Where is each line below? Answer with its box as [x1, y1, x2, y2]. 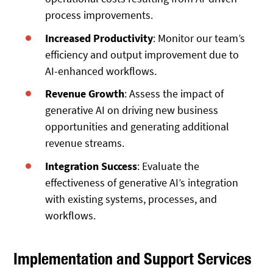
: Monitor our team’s [153, 30, 246, 45]
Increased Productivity [45, 30, 154, 45]
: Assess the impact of [124, 87, 224, 101]
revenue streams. [45, 136, 125, 151]
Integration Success [45, 159, 138, 174]
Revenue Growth [45, 87, 125, 101]
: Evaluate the [137, 159, 200, 174]
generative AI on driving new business [45, 103, 219, 118]
